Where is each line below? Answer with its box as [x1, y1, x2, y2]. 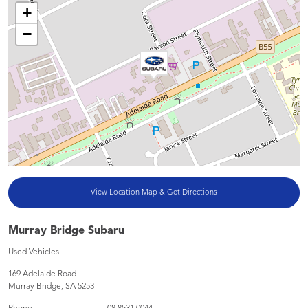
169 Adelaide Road [8, 270, 76, 278]
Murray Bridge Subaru [8, 225, 124, 236]
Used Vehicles [8, 248, 59, 256]
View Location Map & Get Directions [91, 189, 217, 197]
